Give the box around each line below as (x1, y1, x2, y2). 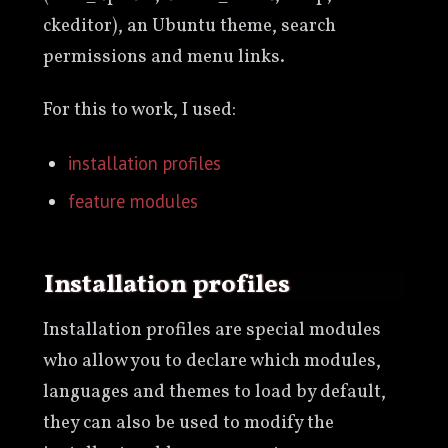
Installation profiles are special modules (42, 316, 381, 343)
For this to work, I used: (42, 97, 236, 124)
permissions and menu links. (42, 44, 285, 71)
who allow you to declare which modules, (42, 347, 381, 374)
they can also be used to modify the (42, 409, 334, 436)
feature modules (68, 188, 199, 213)
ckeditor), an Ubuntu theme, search (42, 13, 336, 40)
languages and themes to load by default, (42, 378, 386, 405)
